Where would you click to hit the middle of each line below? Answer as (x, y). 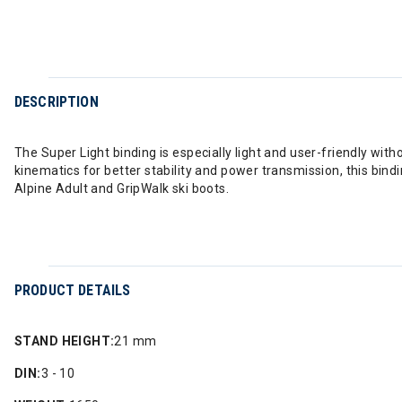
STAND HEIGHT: (65, 341)
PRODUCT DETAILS (73, 290)
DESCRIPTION (57, 102)
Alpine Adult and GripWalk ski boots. (122, 188)
